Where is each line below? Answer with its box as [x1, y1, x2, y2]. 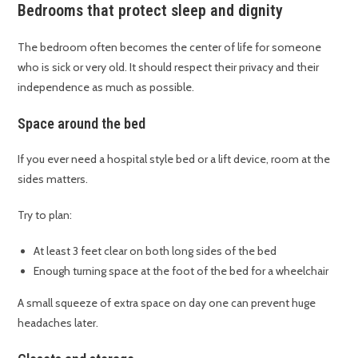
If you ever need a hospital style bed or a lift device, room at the [18, 152, 331, 167]
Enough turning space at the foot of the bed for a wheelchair [34, 264, 329, 279]
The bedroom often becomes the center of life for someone [18, 40, 322, 55]
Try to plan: [18, 208, 73, 223]
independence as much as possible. [18, 80, 195, 95]
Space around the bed [18, 115, 146, 133]
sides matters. [18, 172, 89, 187]
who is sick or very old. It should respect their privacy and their [18, 60, 320, 75]
